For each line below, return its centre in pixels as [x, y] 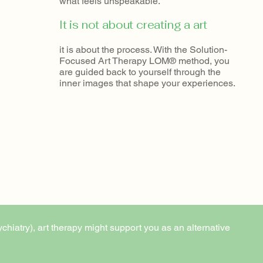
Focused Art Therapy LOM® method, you [144, 61]
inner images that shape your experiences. [149, 83]
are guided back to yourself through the [140, 72]
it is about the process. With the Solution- [143, 50]
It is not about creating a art [134, 25]
